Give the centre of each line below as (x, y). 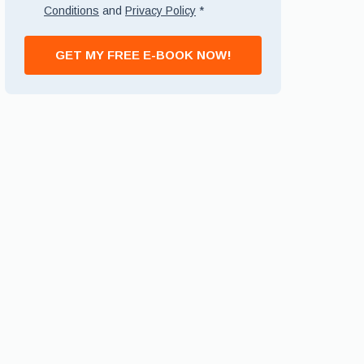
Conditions (71, 11)
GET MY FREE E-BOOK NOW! (143, 55)
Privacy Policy (160, 11)
